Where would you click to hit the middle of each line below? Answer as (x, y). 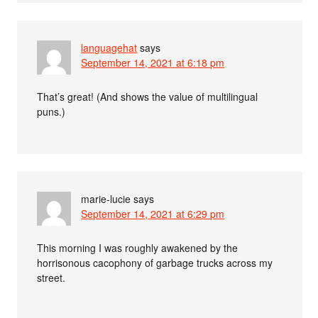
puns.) (51, 111)
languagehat (109, 48)
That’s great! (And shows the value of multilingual (148, 97)
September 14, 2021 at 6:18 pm (153, 62)
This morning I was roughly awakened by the (138, 248)
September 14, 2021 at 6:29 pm (153, 214)
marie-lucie (106, 199)
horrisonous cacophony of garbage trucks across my (155, 263)
